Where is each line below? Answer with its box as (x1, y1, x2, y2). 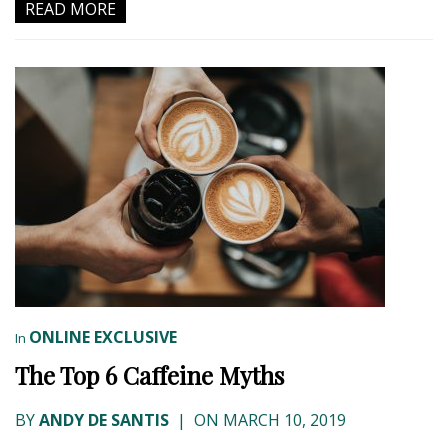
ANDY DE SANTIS (39, 409, 169, 432)
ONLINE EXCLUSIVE (29, 326, 177, 349)
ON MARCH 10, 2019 (190, 409, 346, 432)
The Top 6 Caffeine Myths (15, 359, 284, 392)
